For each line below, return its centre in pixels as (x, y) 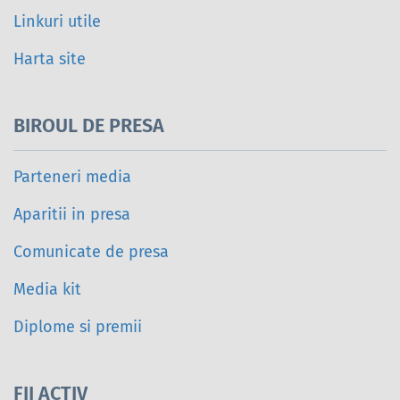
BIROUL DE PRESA (89, 126)
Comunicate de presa (91, 252)
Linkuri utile (57, 22)
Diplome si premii (78, 327)
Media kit (47, 290)
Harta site (50, 59)
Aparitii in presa (72, 215)
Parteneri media (72, 177)
